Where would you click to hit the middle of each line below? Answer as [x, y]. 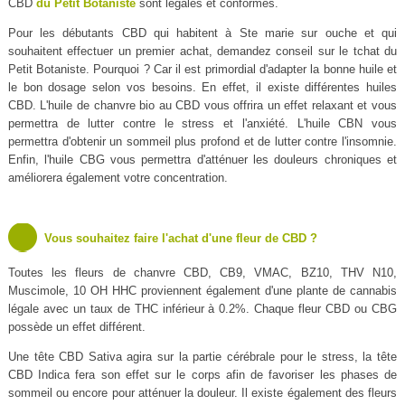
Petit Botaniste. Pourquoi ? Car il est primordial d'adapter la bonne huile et [202, 70]
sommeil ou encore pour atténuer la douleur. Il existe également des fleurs [202, 393]
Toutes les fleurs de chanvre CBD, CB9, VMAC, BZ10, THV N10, [202, 273]
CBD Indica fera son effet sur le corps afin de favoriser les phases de [202, 375]
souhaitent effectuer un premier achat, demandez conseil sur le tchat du [202, 52]
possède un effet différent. [76, 327]
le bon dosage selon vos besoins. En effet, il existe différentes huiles [202, 88]
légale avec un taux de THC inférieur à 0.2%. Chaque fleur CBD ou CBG [202, 309]
